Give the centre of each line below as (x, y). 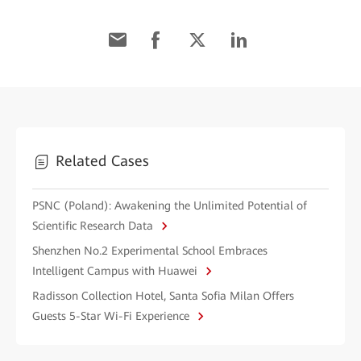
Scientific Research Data (94, 225)
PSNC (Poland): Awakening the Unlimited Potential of (170, 205)
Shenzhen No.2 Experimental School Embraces (150, 250)
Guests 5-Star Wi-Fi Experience (112, 315)
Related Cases (102, 160)
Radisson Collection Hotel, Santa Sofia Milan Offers (163, 295)
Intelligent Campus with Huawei (116, 270)
